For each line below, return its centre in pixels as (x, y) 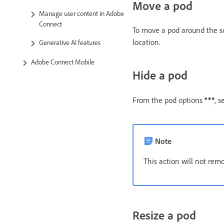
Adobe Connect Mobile (63, 62)
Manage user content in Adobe (81, 13)
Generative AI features (70, 42)
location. (146, 42)
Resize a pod (164, 215)
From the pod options (168, 100)
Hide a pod (160, 75)
